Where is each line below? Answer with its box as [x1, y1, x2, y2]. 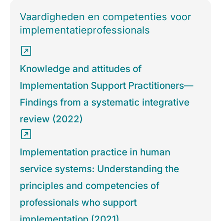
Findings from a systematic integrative [20, 97, 189, 109]
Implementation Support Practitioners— [20, 80, 193, 92]
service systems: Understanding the [20, 163, 179, 175]
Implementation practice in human [20, 147, 170, 158]
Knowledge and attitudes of [20, 63, 142, 75]
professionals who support [20, 197, 137, 209]
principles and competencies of [20, 180, 159, 192]
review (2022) [20, 113, 83, 125]
